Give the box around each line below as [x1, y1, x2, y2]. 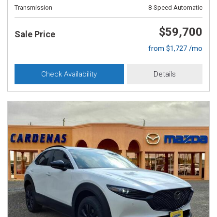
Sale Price [15, 29, 55, 39]
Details [153, 70, 176, 78]
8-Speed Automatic [148, 4, 202, 11]
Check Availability [41, 70, 97, 78]
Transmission [15, 4, 52, 11]
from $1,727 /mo [148, 44, 202, 53]
